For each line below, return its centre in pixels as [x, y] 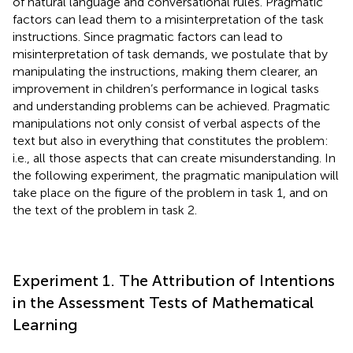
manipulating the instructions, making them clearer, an [165, 71]
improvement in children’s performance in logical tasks [166, 88]
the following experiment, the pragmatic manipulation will [176, 175]
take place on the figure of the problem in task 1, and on [170, 192]
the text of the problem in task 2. [105, 210]
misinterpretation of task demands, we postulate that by [170, 54]
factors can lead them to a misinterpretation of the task [168, 19]
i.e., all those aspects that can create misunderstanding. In [174, 158]
